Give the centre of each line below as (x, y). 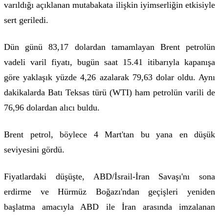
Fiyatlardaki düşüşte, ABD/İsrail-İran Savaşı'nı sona (109, 177)
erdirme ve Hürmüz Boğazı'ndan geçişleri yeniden (109, 192)
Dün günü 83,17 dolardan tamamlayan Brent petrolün (109, 47)
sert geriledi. (26, 20)
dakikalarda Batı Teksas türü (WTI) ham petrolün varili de (109, 93)
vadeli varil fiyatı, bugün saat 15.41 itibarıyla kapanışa (109, 62)
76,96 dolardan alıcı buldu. (53, 108)
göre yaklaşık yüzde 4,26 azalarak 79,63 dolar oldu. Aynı (109, 77)
